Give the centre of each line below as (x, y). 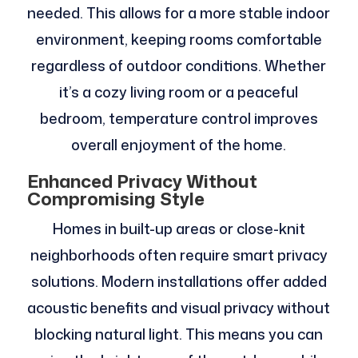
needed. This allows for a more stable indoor (179, 13)
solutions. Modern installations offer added (179, 282)
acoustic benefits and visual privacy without (179, 308)
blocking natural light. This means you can (179, 334)
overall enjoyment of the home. (179, 145)
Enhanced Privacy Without (142, 181)
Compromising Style (115, 199)
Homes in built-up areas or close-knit (179, 229)
